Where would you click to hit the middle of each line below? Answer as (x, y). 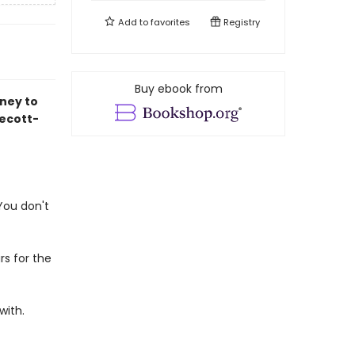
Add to (133, 22)
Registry (240, 22)
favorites (170, 22)
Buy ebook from (178, 89)
